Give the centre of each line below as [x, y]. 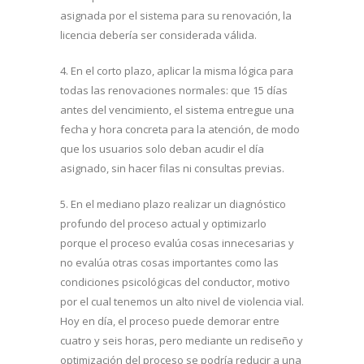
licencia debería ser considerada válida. [158, 35]
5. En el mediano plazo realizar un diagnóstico [173, 204]
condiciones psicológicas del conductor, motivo [175, 282]
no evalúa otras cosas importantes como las [169, 262]
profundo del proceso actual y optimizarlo [163, 223]
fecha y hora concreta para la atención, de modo [180, 129]
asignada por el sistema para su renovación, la [176, 15]
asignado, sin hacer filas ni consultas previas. [172, 168]
